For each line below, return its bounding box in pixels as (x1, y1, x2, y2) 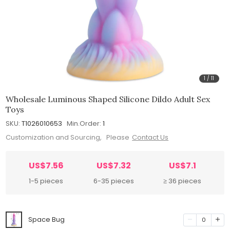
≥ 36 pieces (163, 176, 202, 186)
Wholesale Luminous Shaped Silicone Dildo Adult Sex (6, 93, 210, 104)
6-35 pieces (93, 176, 134, 186)
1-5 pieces (29, 176, 64, 186)
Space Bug (28, 215, 65, 225)
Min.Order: (67, 118, 102, 128)
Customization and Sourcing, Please (6, 132, 130, 143)
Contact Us (132, 132, 169, 143)
